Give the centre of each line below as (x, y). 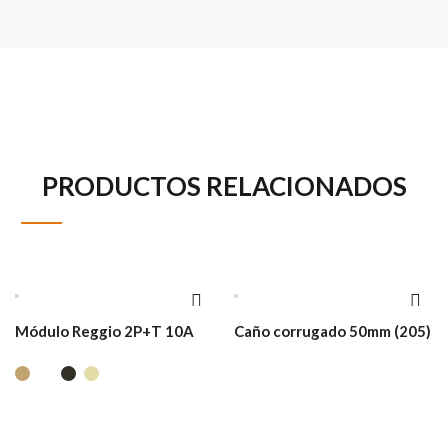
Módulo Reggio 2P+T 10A (104, 331)
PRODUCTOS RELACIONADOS (224, 186)
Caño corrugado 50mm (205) (332, 331)
